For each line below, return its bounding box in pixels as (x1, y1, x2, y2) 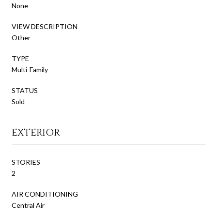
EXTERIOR (12, 125, 60, 139)
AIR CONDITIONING (12, 189, 78, 198)
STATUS (12, 86, 38, 94)
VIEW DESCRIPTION (12, 22, 77, 31)
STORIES (12, 157, 40, 166)
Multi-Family (12, 65, 48, 74)
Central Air (12, 201, 45, 209)
